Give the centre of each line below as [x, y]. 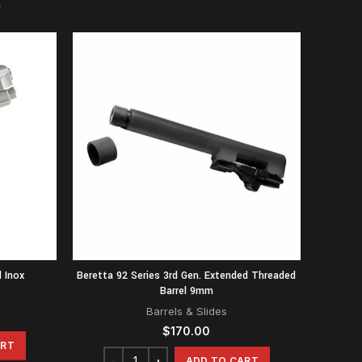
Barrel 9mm [186, 290]
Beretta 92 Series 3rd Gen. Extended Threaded [187, 275]
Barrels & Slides [186, 311]
